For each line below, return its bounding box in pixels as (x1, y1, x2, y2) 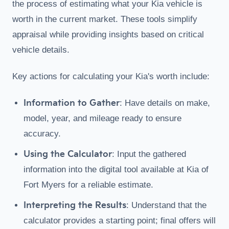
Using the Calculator (24, 149, 112, 159)
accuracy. (24, 129, 61, 139)
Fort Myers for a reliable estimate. (24, 180, 153, 190)
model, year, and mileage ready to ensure (24, 113, 181, 123)
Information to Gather (24, 98, 120, 108)
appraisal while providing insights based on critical (12, 30, 204, 39)
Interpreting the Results (24, 200, 126, 211)
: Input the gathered (112, 149, 186, 159)
